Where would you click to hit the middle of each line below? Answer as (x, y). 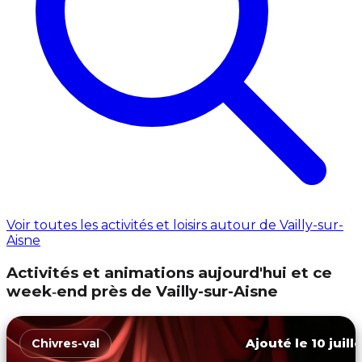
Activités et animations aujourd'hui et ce (169, 272)
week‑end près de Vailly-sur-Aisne (142, 291)
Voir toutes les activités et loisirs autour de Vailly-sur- (175, 225)
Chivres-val (65, 343)
